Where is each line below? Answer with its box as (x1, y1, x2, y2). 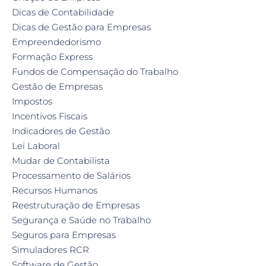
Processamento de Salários (12, 169, 131, 181)
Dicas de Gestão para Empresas (12, 21, 151, 33)
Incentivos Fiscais (12, 110, 87, 122)
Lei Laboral (12, 140, 60, 151)
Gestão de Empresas (12, 80, 103, 92)
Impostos (12, 95, 52, 107)
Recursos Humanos (12, 184, 97, 196)
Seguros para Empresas (12, 229, 116, 240)
